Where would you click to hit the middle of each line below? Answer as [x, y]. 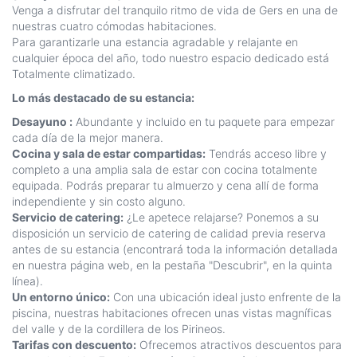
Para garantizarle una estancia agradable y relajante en [155, 42]
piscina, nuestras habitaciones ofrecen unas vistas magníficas [172, 313]
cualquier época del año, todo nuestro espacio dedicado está [171, 58]
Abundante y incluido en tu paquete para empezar [204, 122]
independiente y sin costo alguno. [99, 202]
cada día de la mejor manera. [88, 138]
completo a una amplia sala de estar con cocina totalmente [165, 170]
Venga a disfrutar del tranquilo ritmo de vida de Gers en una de [175, 10]
